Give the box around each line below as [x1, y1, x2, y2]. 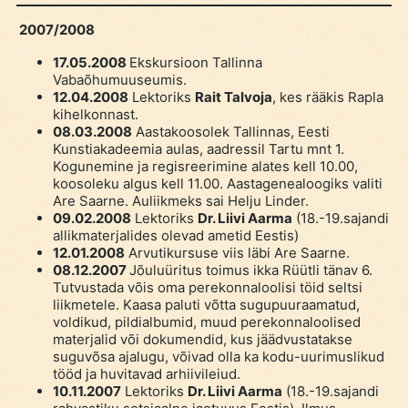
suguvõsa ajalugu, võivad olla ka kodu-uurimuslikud [52, 347, 384, 365]
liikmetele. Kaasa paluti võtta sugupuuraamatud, [52, 295, 360, 313]
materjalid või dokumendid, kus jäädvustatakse [52, 330, 352, 348]
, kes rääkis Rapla [271, 87, 383, 106]
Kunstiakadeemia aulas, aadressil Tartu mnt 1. [52, 139, 344, 158]
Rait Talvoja [194, 87, 272, 106]
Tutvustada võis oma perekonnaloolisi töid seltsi [52, 278, 362, 296]
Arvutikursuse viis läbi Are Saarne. [124, 243, 350, 261]
